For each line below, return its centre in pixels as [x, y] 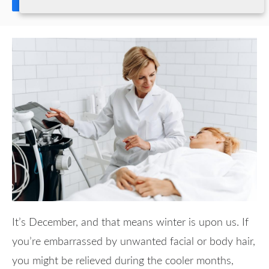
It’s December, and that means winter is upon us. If [130, 222]
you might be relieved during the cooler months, [123, 261]
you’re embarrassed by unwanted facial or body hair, [134, 242]
